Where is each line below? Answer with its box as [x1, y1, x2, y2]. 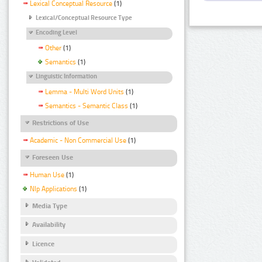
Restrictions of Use [32, 118, 89, 127]
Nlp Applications [30, 185, 77, 194]
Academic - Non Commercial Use [30, 136, 126, 145]
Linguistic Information [36, 72, 97, 80]
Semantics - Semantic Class [45, 101, 128, 110]
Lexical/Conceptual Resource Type [36, 14, 132, 22]
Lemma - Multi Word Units [45, 87, 124, 96]
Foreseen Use [32, 153, 73, 161]
